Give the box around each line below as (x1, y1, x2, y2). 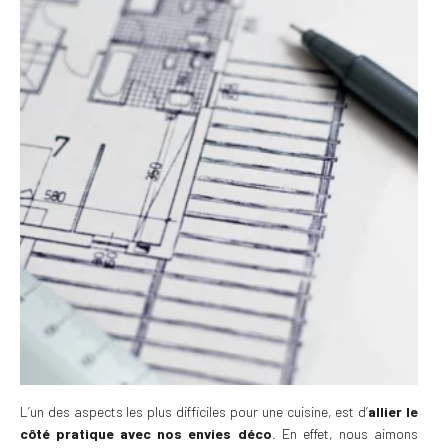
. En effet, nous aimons (271, 424, 419, 442)
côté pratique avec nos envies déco (20, 424, 272, 442)
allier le (368, 402, 419, 420)
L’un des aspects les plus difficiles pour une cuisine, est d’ (20, 402, 369, 420)
